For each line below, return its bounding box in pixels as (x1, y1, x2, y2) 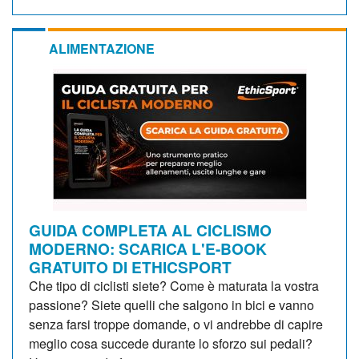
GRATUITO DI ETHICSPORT (29, 255, 232, 278)
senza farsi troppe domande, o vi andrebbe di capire (29, 314, 323, 333)
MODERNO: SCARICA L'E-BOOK (29, 236, 267, 260)
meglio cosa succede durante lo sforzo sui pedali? (29, 333, 313, 353)
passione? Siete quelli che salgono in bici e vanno (29, 295, 314, 314)
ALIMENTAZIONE (49, 38, 155, 58)
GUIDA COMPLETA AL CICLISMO (29, 218, 272, 241)
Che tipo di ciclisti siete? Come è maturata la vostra (29, 276, 319, 295)
